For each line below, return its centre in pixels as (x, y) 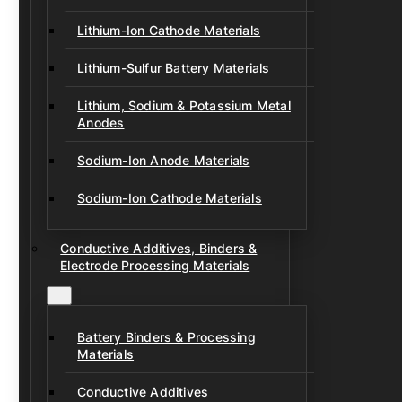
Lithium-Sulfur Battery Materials (174, 68)
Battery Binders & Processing (166, 337)
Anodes (101, 122)
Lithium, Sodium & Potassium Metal (184, 105)
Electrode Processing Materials (155, 265)
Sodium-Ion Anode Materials (164, 160)
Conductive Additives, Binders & (159, 248)
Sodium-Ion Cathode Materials (170, 198)
